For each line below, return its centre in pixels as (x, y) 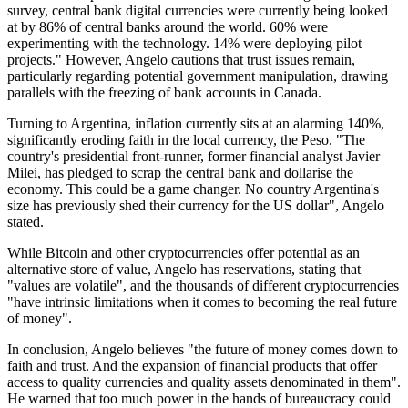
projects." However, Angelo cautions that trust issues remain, (181, 60)
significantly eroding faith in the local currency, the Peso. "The (186, 140)
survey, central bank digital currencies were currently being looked (198, 11)
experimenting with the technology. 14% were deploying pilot (184, 44)
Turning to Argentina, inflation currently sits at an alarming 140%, (196, 124)
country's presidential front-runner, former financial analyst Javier (194, 157)
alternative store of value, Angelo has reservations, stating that (184, 270)
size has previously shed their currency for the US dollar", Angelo (196, 206)
